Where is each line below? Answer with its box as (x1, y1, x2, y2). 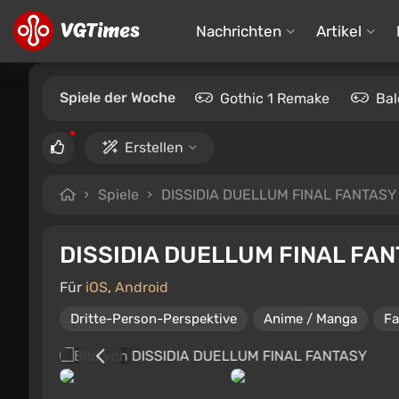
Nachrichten (195, 21, 281, 40)
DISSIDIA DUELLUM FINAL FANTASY (161, 186, 396, 203)
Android (115, 279, 168, 296)
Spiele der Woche (60, 89, 175, 106)
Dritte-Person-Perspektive (70, 311, 237, 327)
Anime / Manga (264, 311, 357, 327)
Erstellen (125, 139, 183, 156)
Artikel (315, 21, 362, 40)
